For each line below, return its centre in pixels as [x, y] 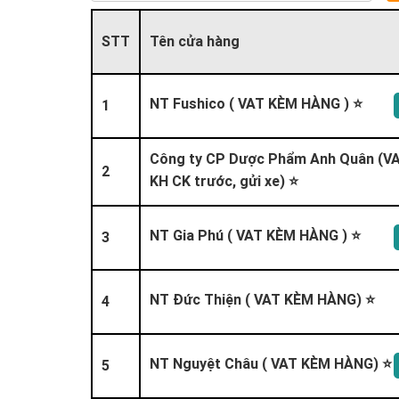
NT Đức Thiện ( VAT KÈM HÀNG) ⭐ [262, 299]
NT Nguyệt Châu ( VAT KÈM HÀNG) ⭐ [271, 363]
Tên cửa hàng [195, 41]
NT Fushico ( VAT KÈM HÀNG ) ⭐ [256, 103]
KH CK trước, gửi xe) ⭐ [224, 180]
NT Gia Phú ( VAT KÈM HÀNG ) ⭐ [255, 235]
